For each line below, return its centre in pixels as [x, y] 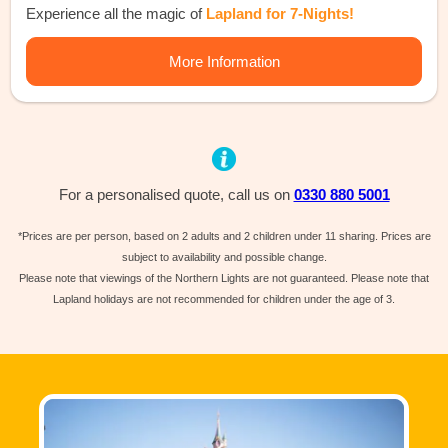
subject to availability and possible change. [224, 256]
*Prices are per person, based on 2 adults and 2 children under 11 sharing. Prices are [224, 235]
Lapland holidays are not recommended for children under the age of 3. [224, 298]
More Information [224, 61]
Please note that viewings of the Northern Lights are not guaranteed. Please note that [224, 277]
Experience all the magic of [116, 13]
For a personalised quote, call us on [176, 194]
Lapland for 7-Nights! [280, 13]
